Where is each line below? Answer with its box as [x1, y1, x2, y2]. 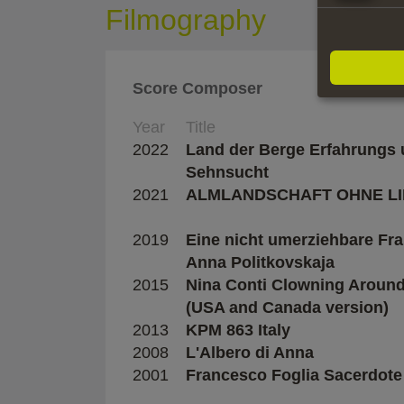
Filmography [106, 3, 266, 36]
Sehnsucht [186, 162, 269, 181]
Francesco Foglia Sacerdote [186, 365, 402, 384]
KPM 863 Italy [186, 320, 290, 339]
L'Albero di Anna [186, 343, 314, 362]
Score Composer [133, 78, 262, 97]
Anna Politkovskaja [186, 252, 335, 271]
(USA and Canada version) [186, 298, 389, 317]
